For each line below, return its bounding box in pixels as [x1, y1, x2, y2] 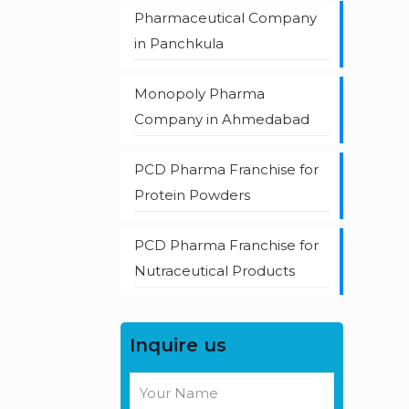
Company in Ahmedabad [133, 110, 309, 128]
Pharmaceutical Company [133, 9, 317, 26]
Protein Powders [133, 186, 250, 204]
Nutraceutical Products [133, 262, 295, 279]
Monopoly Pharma [133, 85, 265, 102]
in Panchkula [133, 35, 224, 52]
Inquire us [129, 334, 226, 356]
